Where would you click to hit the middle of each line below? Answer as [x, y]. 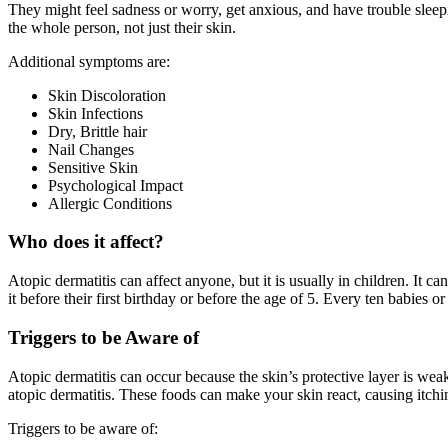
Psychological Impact [115, 185]
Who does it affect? [86, 242]
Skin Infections [95, 113]
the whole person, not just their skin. [122, 27]
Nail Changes [91, 149]
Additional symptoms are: [89, 61]
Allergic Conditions [110, 203]
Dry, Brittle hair [97, 131]
